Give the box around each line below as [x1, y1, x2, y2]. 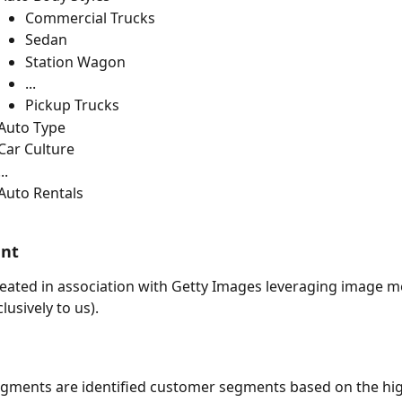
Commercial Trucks [25, 7, 155, 28]
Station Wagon [25, 51, 126, 72]
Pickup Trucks [25, 95, 119, 116]
